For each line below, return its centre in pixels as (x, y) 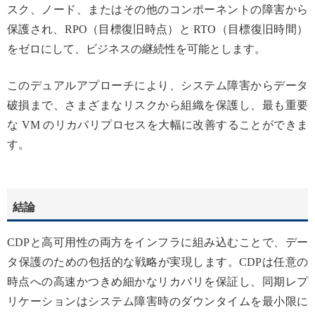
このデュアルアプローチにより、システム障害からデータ (157, 86)
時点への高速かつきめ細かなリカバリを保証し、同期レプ (157, 282)
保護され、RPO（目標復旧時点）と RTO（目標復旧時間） (157, 30)
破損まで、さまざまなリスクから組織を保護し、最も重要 (157, 105)
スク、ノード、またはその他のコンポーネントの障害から (157, 10)
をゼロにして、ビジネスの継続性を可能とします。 (136, 49)
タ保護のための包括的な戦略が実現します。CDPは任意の (157, 262)
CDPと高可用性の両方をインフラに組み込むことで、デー (157, 243)
